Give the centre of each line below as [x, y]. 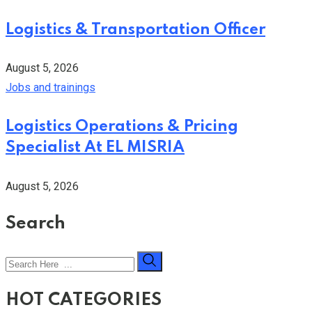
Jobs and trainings [50, 88]
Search [36, 224]
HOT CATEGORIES [84, 301]
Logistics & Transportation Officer [135, 30]
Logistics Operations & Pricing [122, 127]
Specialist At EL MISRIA [95, 148]
